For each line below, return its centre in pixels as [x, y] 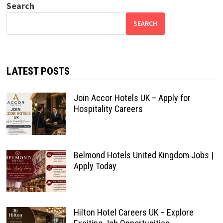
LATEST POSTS [38, 71]
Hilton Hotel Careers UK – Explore [133, 212]
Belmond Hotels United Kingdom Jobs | [143, 155]
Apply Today [95, 166]
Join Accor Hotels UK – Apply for [132, 98]
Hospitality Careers [108, 109]
